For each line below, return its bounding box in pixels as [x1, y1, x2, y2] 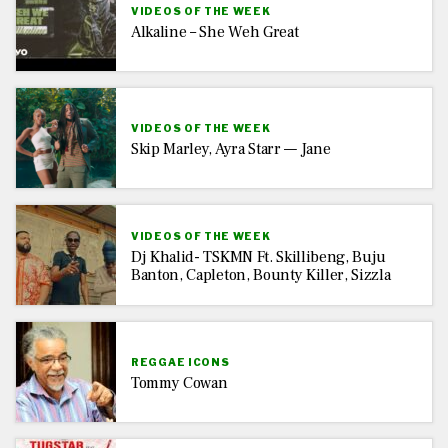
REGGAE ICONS [131, 355, 230, 368]
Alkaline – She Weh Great [131, 21, 299, 42]
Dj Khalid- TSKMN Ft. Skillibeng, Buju [131, 246, 387, 267]
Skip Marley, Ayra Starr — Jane [131, 138, 331, 159]
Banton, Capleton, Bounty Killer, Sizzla [131, 264, 391, 285]
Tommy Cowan [131, 372, 228, 393]
